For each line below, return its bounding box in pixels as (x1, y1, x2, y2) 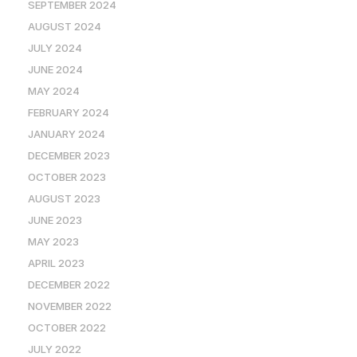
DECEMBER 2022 (28, 278, 110, 291)
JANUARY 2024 (28, 127, 105, 140)
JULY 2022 (28, 343, 81, 355)
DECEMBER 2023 (28, 149, 110, 162)
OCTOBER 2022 (28, 321, 106, 334)
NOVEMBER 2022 (28, 300, 112, 312)
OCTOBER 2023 (28, 171, 106, 183)
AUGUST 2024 (28, 20, 101, 33)
